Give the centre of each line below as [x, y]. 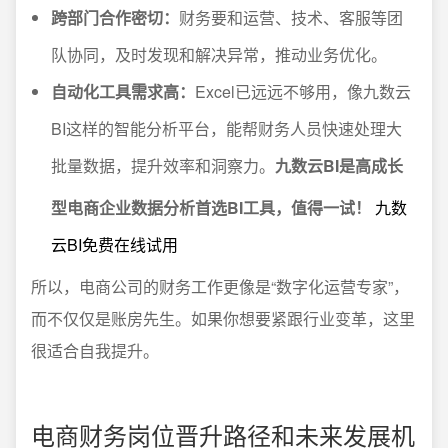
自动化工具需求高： [123, 91]
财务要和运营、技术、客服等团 [291, 17]
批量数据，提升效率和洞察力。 [163, 165]
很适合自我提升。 [95, 350]
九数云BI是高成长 [339, 165]
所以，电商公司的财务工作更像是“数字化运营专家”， [220, 286]
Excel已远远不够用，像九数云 [303, 91]
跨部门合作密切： [115, 17]
